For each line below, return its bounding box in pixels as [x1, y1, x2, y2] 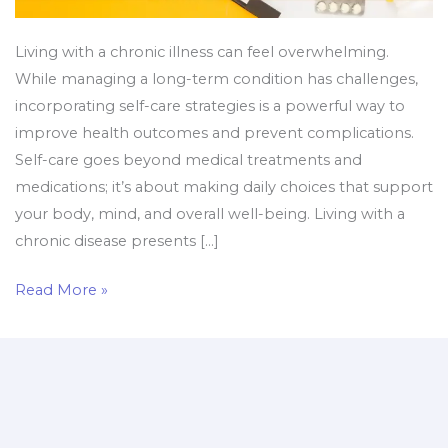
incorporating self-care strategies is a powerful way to [14, 97, 405, 116]
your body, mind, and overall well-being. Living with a [14, 205, 405, 224]
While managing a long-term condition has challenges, [14, 70, 418, 89]
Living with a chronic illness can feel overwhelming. [14, 43, 389, 62]
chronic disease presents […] [14, 232, 219, 251]
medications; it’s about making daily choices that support [14, 178, 433, 197]
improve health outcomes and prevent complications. [14, 124, 414, 143]
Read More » [14, 281, 108, 300]
